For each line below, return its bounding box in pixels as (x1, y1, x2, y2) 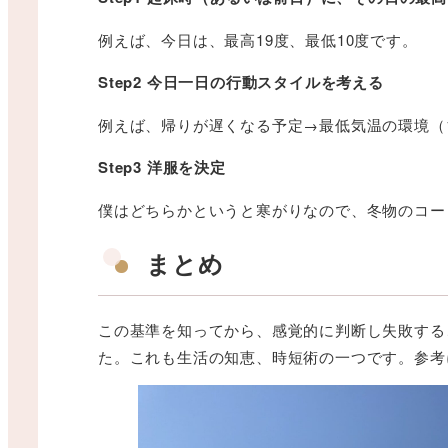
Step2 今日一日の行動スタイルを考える (98, 71, 384, 94)
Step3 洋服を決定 (98, 156, 226, 179)
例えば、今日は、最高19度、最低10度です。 (98, 29, 418, 51)
